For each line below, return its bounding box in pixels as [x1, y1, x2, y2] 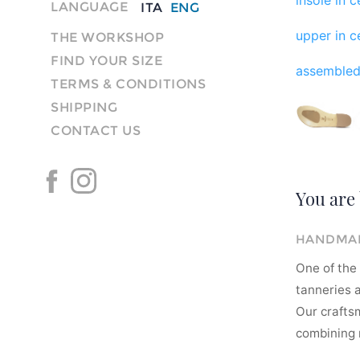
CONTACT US [51, 122, 141, 138]
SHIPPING [51, 99, 117, 115]
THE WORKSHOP [51, 29, 164, 45]
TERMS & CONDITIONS [51, 76, 206, 92]
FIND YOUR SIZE [51, 52, 162, 68]
